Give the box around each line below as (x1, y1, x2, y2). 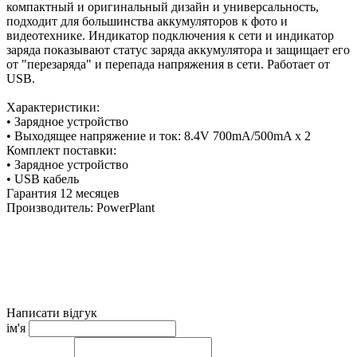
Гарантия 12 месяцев (6, 186, 126, 200)
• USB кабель (6, 171, 82, 186)
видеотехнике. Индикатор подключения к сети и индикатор (6, 28, 334, 42)
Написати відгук (6, 305, 97, 320)
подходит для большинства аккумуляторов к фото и (6, 14, 288, 28)
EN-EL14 (6, 257, 57, 272)
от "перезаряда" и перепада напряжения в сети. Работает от (6, 57, 330, 71)
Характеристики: (6, 100, 106, 114)
